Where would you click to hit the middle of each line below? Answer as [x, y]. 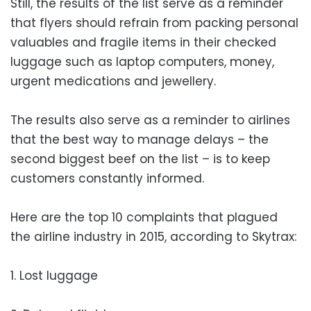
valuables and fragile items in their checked [143, 42]
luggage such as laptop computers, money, [142, 61]
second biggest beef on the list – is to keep [140, 159]
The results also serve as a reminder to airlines [150, 120]
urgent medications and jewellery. [113, 81]
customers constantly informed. [107, 178]
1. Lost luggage [54, 275]
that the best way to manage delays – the [140, 139]
